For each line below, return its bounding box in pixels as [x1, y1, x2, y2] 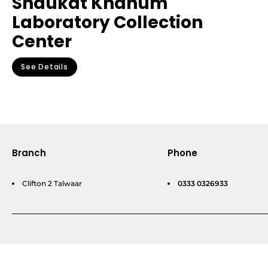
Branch [12, 147, 46, 160]
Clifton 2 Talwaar [22, 179, 82, 188]
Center [12, 30, 72, 54]
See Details [21, 62, 68, 72]
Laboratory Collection [12, 11, 203, 35]
